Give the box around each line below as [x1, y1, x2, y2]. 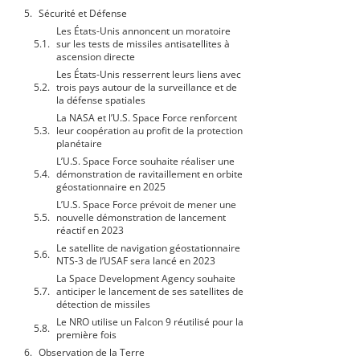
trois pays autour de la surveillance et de [56, 80, 237, 95]
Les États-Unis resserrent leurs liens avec [56, 67, 241, 82]
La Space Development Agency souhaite [56, 272, 235, 286]
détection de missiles [56, 297, 150, 312]
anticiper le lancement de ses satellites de [56, 284, 243, 299]
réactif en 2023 [56, 223, 124, 238]
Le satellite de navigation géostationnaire [56, 241, 240, 256]
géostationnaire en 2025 [56, 180, 166, 194]
